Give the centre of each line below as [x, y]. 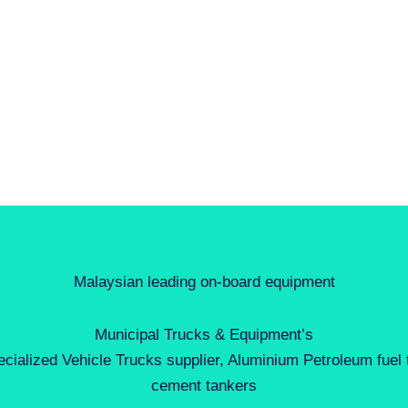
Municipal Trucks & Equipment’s [204, 334]
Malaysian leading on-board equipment [204, 282]
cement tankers [204, 385]
